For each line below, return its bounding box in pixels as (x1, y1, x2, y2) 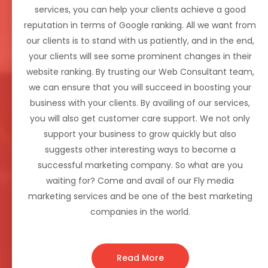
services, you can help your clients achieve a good (34, 4, 246, 16)
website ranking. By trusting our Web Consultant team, (26, 66, 254, 78)
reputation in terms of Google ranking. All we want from (24, 19, 256, 32)
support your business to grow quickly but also (44, 128, 236, 141)
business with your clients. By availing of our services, (30, 97, 250, 109)
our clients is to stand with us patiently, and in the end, (26, 35, 254, 47)
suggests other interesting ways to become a (44, 144, 236, 156)
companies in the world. (90, 206, 190, 218)
